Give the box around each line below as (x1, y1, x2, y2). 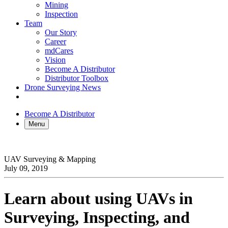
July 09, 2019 (4, 164, 48, 173)
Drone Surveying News (24, 83, 101, 92)
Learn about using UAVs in (4, 189, 193, 208)
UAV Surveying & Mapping (4, 155, 96, 164)
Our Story (45, 28, 77, 37)
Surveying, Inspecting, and (4, 208, 190, 226)
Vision (45, 55, 66, 65)
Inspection (45, 10, 78, 19)
